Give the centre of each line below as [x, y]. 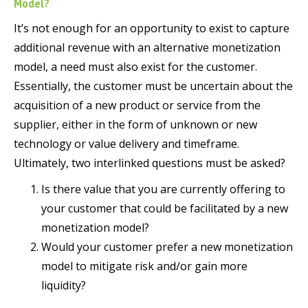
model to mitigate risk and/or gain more [144, 266]
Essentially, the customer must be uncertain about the [153, 86]
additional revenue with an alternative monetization [147, 48]
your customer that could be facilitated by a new [165, 209]
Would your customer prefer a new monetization [167, 247]
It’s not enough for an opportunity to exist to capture [152, 29]
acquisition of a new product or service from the [137, 106]
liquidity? [64, 286]
